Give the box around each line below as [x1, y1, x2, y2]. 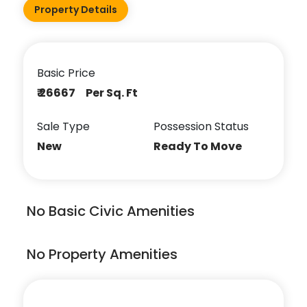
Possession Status [153, 118, 249, 134]
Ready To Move [153, 138, 242, 154]
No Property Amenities [27, 244, 178, 264]
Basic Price [37, 64, 96, 81]
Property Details [34, 2, 118, 16]
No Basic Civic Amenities [27, 201, 195, 221]
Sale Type [37, 118, 90, 134]
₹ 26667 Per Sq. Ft [37, 84, 138, 101]
